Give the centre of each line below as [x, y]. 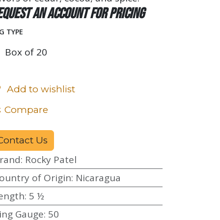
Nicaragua [98, 178]
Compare [26, 110]
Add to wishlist [41, 89]
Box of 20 [26, 52]
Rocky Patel [51, 159]
